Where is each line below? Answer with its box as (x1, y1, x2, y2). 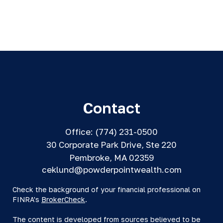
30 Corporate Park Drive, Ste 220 (46, 139, 177, 150)
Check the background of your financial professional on (12, 185, 201, 194)
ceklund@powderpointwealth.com (41, 164, 182, 175)
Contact (83, 99, 140, 117)
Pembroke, (69, 152, 112, 163)
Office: (65, 126, 95, 137)
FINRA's (12, 195, 41, 204)
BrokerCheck (41, 195, 85, 204)
